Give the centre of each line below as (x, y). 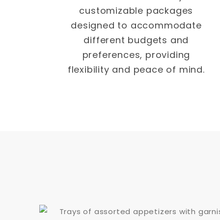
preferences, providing (136, 55)
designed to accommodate (136, 26)
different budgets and (136, 40)
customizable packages (136, 11)
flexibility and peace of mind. (136, 70)
